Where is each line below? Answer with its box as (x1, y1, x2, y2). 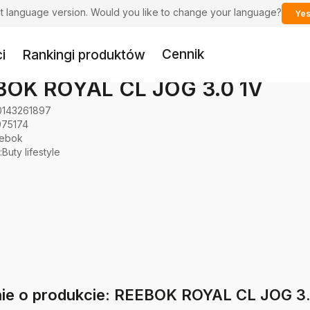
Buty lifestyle (2, 146, 60, 158)
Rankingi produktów (22, 46, 145, 63)
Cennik (162, 46, 204, 63)
